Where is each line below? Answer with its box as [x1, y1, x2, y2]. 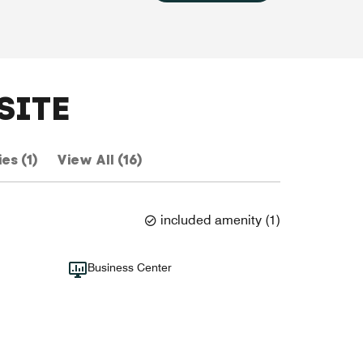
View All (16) [56, 152, 142, 169]
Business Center [87, 261, 172, 275]
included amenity [160, 211, 262, 228]
